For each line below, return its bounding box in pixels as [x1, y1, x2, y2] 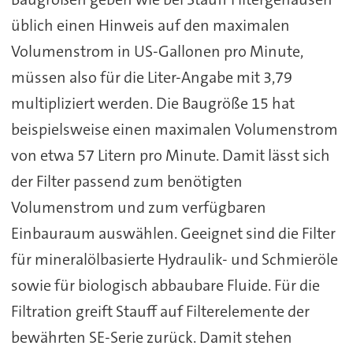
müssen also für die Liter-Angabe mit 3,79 [10, 66, 292, 87]
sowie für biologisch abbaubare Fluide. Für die [10, 274, 320, 295]
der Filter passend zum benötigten [10, 170, 243, 191]
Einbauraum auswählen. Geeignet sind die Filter [10, 222, 336, 243]
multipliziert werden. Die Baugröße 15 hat [10, 92, 295, 113]
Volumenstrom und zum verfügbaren [10, 196, 266, 217]
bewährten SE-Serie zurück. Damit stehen [10, 326, 292, 347]
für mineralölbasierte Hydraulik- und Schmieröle [10, 248, 338, 269]
